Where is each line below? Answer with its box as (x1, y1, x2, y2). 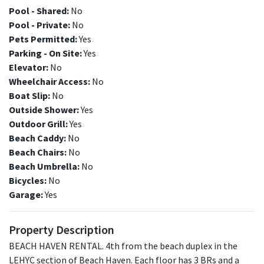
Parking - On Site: (9, 47, 82, 59)
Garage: (9, 189, 43, 200)
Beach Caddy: (9, 132, 66, 144)
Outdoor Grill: (9, 118, 68, 130)
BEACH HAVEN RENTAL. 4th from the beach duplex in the (9, 240, 237, 252)
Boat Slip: (9, 90, 50, 101)
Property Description (9, 222, 114, 237)
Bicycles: (9, 174, 47, 186)
